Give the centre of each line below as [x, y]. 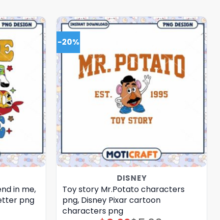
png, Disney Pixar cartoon [111, 200]
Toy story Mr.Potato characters [123, 189]
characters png [93, 211]
